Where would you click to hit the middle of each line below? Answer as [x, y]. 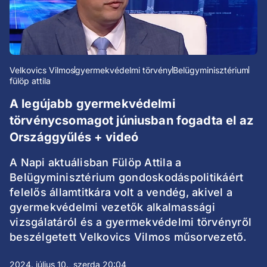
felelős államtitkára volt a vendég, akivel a [121, 193]
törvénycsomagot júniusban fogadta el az [131, 121]
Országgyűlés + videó [74, 137]
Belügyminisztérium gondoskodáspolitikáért [127, 178]
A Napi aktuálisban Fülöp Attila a [96, 163]
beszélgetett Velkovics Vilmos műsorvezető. [128, 237]
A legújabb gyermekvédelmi [92, 104]
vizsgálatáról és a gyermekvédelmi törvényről [131, 222]
